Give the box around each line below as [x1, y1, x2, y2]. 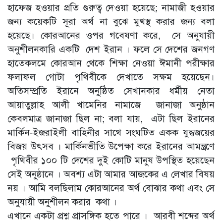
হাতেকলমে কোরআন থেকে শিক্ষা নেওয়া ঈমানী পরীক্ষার [7, 55, 215, 69]
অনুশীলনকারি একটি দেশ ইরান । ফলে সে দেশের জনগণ [7, 42, 215, 55]
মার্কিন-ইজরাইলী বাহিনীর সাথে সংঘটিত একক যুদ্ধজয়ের [7, 125, 215, 139]
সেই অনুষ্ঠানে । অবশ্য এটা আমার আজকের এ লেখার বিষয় [7, 166, 215, 180]
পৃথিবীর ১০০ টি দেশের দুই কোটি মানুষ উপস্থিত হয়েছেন [7, 153, 215, 166]
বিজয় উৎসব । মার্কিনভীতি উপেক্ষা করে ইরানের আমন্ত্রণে [7, 139, 215, 153]
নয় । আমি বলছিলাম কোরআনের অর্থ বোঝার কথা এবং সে [7, 180, 215, 194]
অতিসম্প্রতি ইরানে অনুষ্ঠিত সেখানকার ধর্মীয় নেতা [7, 83, 215, 97]
